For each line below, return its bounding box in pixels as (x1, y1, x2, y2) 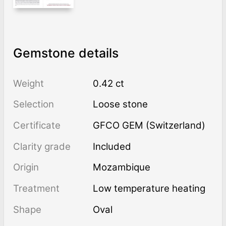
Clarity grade (13, 140, 71, 152)
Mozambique (93, 161, 151, 174)
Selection (13, 98, 54, 110)
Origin (13, 161, 39, 174)
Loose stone (98, 98, 148, 110)
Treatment (13, 183, 60, 195)
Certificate (13, 120, 61, 132)
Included (95, 140, 132, 152)
